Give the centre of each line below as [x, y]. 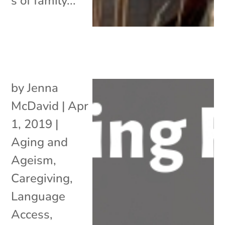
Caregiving [41, 178]
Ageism [32, 160]
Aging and [40, 142]
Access [31, 214]
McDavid [35, 106]
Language [38, 196]
